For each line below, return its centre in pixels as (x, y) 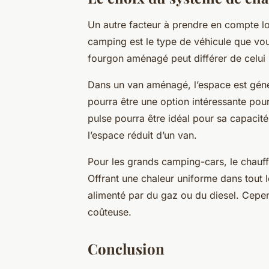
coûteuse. (110, 212)
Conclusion (126, 249)
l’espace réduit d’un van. (142, 135)
